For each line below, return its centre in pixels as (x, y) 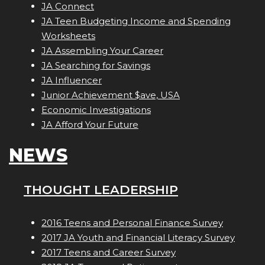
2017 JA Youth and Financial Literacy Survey (138, 238)
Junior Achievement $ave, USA (111, 95)
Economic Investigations (96, 110)
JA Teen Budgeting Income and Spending (136, 21)
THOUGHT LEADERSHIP (101, 190)
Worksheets (68, 36)
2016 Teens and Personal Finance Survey (132, 223)
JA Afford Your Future (90, 125)
